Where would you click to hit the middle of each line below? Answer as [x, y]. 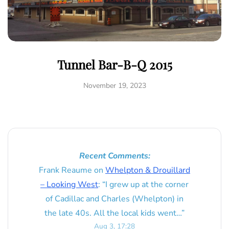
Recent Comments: [114, 156]
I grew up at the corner [147, 185]
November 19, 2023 [114, 86]
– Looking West [69, 185]
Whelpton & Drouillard [148, 170]
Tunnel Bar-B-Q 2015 [114, 65]
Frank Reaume [65, 170]
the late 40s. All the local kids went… [113, 213]
